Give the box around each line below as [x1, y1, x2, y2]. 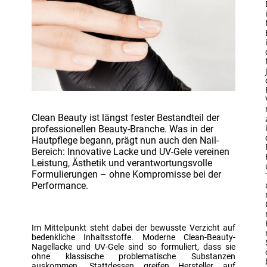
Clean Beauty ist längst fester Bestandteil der [32, 111, 219, 123]
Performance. [32, 179, 88, 191]
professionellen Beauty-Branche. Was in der [32, 123, 213, 135]
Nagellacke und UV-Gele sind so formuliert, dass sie [32, 241, 235, 252]
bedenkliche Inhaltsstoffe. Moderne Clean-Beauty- [32, 232, 235, 242]
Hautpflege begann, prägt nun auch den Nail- [32, 134, 219, 146]
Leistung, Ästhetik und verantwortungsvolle [32, 157, 212, 169]
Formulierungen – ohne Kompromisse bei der [32, 168, 221, 180]
